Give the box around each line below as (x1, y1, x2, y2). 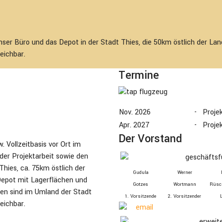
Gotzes (133, 181, 148, 188)
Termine (118, 67, 159, 83)
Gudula (132, 169, 149, 176)
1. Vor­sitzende (125, 193, 156, 200)
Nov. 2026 (119, 107, 151, 117)
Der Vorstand (118, 131, 182, 147)
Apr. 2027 (119, 120, 149, 130)
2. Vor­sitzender (168, 193, 201, 200)
